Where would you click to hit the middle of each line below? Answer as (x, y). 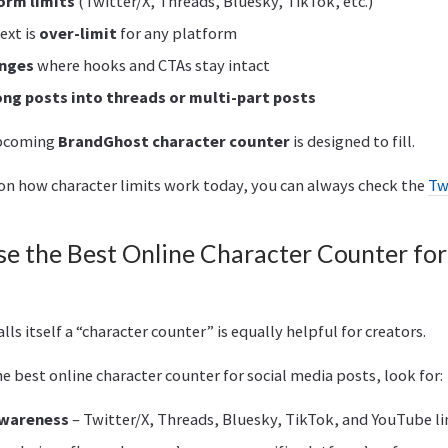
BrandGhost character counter (174, 140)
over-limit (78, 32)
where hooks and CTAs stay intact (152, 64)
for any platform (177, 32)
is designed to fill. (352, 140)
